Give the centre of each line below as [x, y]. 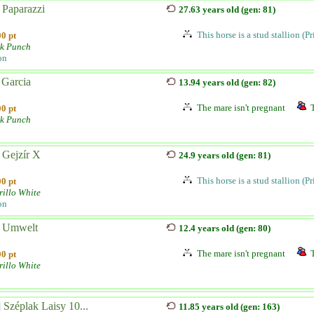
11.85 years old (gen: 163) [229, 307]
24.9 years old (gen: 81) [225, 155]
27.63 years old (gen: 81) [227, 9]
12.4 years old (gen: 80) [225, 228]
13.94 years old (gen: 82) [227, 82]
